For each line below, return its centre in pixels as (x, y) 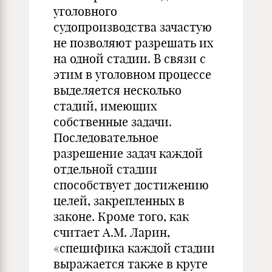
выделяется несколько (117, 90)
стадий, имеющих (105, 106)
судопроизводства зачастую (133, 27)
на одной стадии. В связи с (130, 59)
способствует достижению (131, 185)
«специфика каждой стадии (134, 248)
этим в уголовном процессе (132, 74)
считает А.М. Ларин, (112, 232)
